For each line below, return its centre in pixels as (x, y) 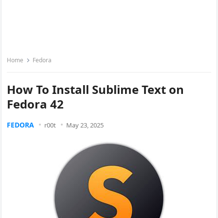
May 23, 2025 (85, 125)
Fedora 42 (36, 104)
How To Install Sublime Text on (96, 89)
